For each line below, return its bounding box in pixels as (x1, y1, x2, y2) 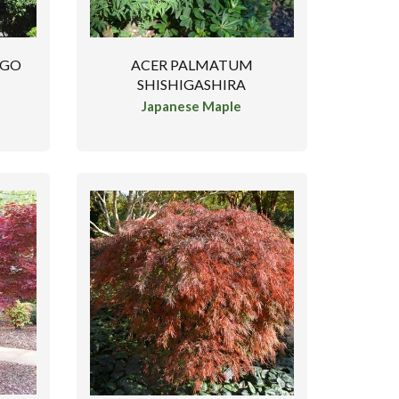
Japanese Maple (142, 98, 242, 115)
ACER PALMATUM (130, 55, 253, 73)
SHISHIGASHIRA (137, 75, 247, 93)
